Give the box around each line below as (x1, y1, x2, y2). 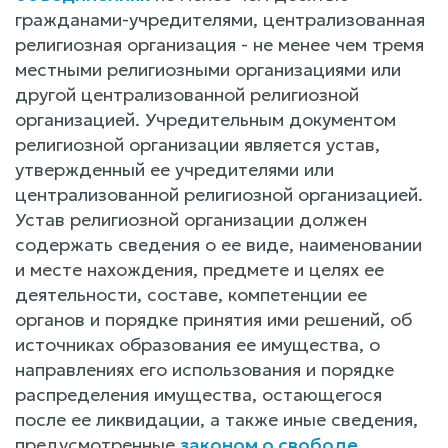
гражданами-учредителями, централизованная (15, 7, 425, 31)
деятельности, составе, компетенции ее (15, 282, 367, 306)
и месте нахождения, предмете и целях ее (15, 257, 384, 281)
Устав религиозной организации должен (15, 207, 367, 231)
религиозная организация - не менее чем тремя (15, 32, 424, 56)
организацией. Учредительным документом (15, 107, 396, 131)
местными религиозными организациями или (15, 57, 401, 81)
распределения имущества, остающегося (15, 382, 382, 406)
